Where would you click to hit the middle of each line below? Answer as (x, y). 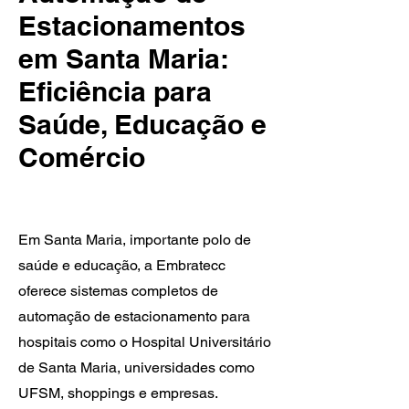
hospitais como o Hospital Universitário (145, 342)
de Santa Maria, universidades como (136, 367)
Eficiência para (115, 91)
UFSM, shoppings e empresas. (118, 393)
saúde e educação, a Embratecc (122, 265)
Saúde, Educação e (142, 124)
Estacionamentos (132, 26)
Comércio (82, 157)
